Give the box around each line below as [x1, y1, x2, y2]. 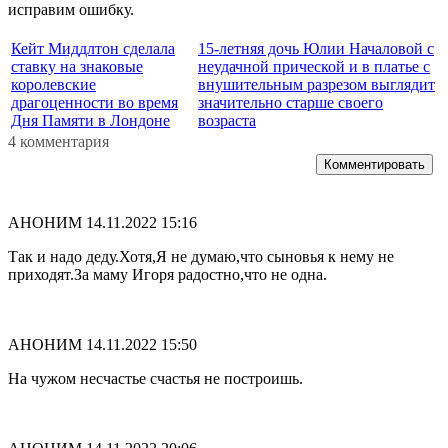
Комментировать [324, 157, 425, 173]
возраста [198, 112, 256, 130]
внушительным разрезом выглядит [198, 76, 435, 94]
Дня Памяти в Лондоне [11, 112, 170, 130]
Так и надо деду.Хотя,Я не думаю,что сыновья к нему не [8, 248, 394, 266]
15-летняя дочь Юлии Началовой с [198, 40, 434, 58]
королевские [11, 76, 96, 94]
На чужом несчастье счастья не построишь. [8, 370, 303, 388]
